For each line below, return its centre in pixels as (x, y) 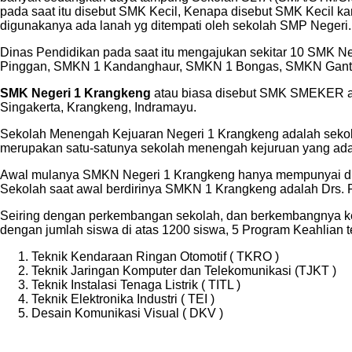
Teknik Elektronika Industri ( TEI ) (123, 299)
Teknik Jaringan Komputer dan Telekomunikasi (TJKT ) (184, 270)
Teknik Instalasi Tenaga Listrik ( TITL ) (136, 284)
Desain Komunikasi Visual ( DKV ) (127, 313)
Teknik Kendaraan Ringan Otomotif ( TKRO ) (155, 256)
